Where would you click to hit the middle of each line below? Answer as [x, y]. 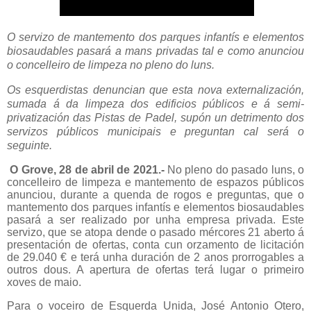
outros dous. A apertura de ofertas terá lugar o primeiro [155, 269]
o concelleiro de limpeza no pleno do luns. [111, 65]
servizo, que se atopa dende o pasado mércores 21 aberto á [155, 232]
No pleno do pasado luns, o [234, 169]
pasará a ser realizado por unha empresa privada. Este [155, 219]
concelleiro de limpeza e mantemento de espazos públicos [155, 182]
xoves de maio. [44, 282]
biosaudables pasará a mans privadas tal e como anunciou [155, 51]
